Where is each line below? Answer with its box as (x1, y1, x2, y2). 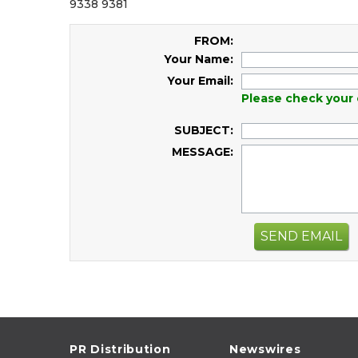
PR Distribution (70, 341, 171, 356)
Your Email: (167, 74, 233, 88)
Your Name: (164, 52, 233, 66)
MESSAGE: (172, 145, 233, 159)
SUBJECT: (174, 123, 233, 137)
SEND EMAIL (261, 228, 342, 244)
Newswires (229, 341, 301, 356)
